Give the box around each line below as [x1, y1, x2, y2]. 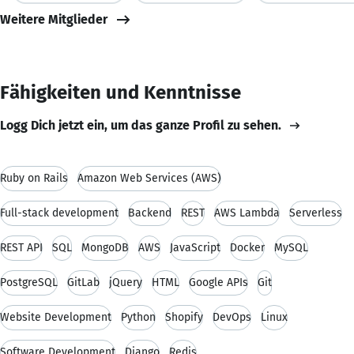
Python [121, 310, 156, 324]
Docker [230, 240, 265, 254]
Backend [128, 205, 171, 220]
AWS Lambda [214, 205, 280, 220]
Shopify [165, 310, 203, 324]
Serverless [289, 205, 342, 220]
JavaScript [170, 240, 220, 254]
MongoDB [81, 240, 129, 254]
